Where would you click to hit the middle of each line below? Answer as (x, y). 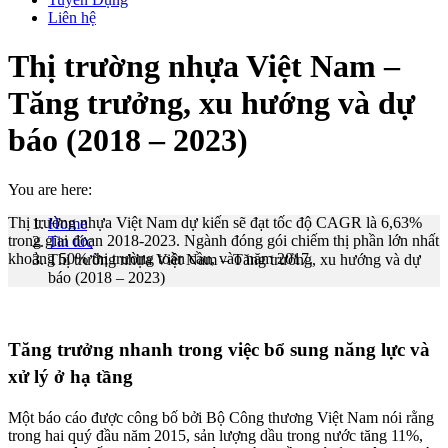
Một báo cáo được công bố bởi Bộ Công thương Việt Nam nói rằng (221, 418)
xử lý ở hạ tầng (70, 377)
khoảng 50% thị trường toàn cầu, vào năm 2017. (160, 259)
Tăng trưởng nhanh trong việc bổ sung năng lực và (219, 350)
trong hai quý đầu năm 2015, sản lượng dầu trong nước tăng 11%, (215, 436)
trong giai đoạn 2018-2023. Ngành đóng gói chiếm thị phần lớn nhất (223, 241)
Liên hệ (72, 17)
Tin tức (70, 241)
